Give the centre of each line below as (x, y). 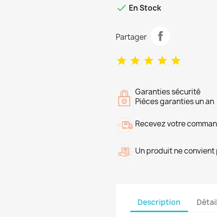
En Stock (144, 8)
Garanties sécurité (168, 92)
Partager (131, 37)
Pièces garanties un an (175, 101)
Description (159, 202)
